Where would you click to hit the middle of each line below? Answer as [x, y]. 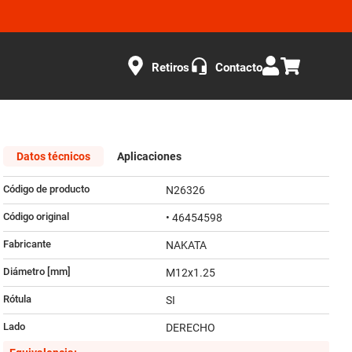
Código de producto [46, 189]
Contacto [239, 67]
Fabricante [27, 244]
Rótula [17, 299]
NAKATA [187, 246]
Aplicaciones [149, 156]
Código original [36, 217]
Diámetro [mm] [37, 272]
